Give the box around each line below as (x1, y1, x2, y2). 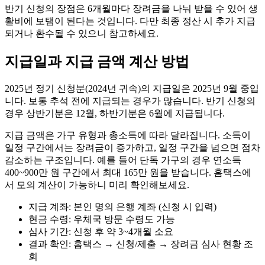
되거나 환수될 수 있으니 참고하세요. (5, 28, 159, 39)
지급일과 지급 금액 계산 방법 (5, 53, 189, 69)
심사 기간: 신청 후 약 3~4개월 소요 (28, 226, 173, 237)
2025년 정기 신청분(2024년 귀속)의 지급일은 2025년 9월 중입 (5, 83, 259, 93)
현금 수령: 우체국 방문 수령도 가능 (28, 214, 175, 224)
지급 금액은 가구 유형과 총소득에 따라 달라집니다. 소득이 (5, 130, 251, 140)
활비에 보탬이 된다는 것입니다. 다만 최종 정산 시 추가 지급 (5, 16, 256, 27)
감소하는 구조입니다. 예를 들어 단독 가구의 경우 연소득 (5, 154, 241, 165)
